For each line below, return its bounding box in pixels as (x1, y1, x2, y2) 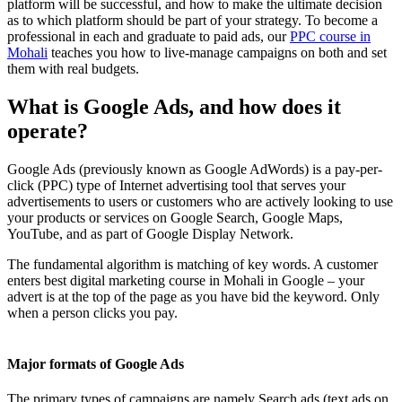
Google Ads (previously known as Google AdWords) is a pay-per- (7, 161, 382, 177)
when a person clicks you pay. (7, 304, 178, 320)
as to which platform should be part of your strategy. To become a (7, 12, 378, 28)
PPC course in (290, 28, 371, 44)
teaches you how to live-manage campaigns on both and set (48, 44, 387, 60)
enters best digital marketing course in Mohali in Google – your (7, 272, 364, 288)
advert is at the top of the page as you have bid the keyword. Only (7, 288, 380, 304)
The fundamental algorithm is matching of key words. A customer (7, 256, 378, 272)
